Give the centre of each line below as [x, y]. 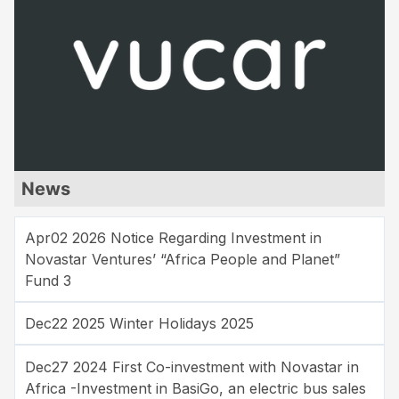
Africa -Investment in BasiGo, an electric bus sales [196, 388]
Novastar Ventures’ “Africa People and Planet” [183, 259]
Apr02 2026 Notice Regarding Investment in [174, 237]
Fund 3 [49, 280]
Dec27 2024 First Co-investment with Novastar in [192, 366]
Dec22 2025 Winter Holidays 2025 [140, 324]
